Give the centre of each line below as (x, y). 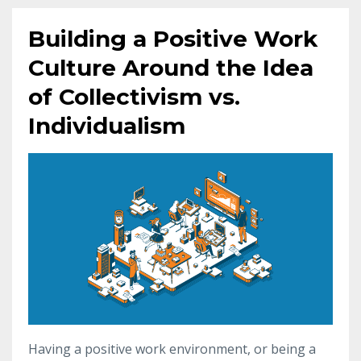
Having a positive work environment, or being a (172, 349)
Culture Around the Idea (171, 68)
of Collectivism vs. (134, 97)
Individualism (107, 126)
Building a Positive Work (173, 39)
